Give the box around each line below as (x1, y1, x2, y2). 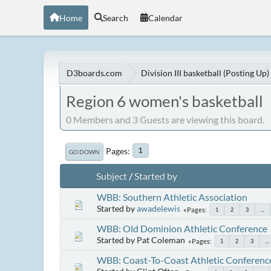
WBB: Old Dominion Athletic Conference (97, 222, 267, 234)
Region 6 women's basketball (66, 91, 263, 111)
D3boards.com (67, 67, 122, 78)
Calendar (148, 12, 183, 23)
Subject (96, 170, 127, 181)
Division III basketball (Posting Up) (141, 67, 269, 78)
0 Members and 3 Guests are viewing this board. (66, 113, 264, 125)
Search (103, 12, 128, 23)
